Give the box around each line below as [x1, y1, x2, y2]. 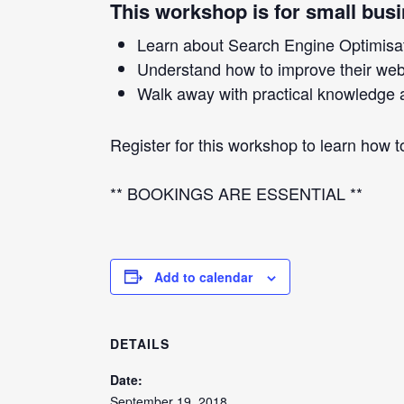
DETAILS [110, 334, 170, 353]
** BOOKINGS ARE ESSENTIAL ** [110, 180, 363, 205]
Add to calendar [154, 267, 252, 286]
